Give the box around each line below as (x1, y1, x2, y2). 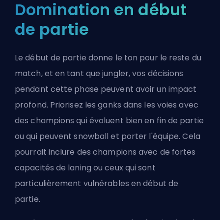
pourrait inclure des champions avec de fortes (15, 146, 196, 158)
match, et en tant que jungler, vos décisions (15, 68, 184, 80)
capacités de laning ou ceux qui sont (15, 162, 156, 174)
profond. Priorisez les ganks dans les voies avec (15, 99, 198, 111)
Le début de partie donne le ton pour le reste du (15, 52, 201, 64)
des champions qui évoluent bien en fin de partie (15, 115, 204, 127)
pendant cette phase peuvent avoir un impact (15, 83, 197, 95)
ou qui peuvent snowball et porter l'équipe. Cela (15, 131, 200, 142)
